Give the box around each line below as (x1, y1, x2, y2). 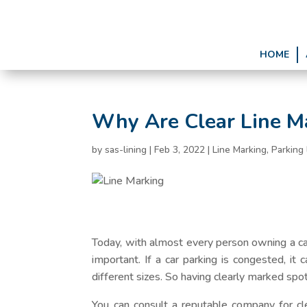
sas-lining (105, 143, 147, 156)
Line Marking (212, 143, 267, 156)
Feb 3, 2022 (154, 143, 206, 156)
